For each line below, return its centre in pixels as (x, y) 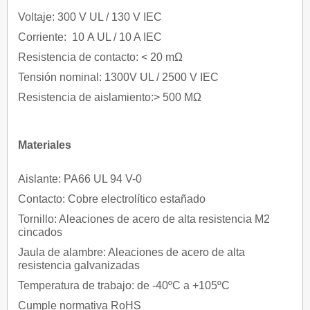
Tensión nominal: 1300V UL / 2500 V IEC (118, 77)
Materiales (45, 145)
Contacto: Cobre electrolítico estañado (112, 199)
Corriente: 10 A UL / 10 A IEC (91, 37)
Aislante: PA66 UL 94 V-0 (80, 179)
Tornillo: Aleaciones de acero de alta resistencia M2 (144, 219)
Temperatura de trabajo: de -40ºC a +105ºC (124, 286)
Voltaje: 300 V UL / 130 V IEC (90, 17)
